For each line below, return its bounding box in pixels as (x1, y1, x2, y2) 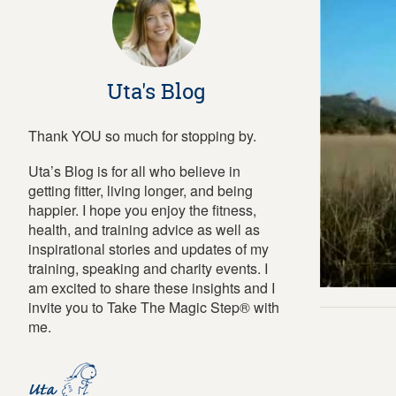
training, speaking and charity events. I (28, 258, 268, 278)
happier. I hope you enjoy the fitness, (28, 200, 256, 220)
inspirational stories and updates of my (28, 239, 269, 259)
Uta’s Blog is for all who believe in (28, 161, 240, 181)
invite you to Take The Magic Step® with (28, 297, 279, 317)
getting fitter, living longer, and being (28, 180, 253, 201)
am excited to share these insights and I (28, 278, 275, 298)
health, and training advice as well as (28, 219, 260, 240)
